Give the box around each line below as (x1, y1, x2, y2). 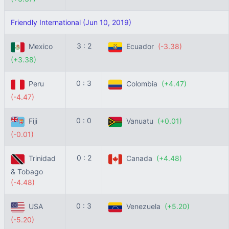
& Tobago (11, 167, 45, 176)
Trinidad (25, 154, 56, 163)
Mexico (25, 42, 55, 51)
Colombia (122, 79, 162, 88)
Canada (122, 154, 156, 163)
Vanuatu (122, 117, 157, 126)
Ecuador (122, 42, 158, 51)
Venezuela (122, 202, 165, 211)
